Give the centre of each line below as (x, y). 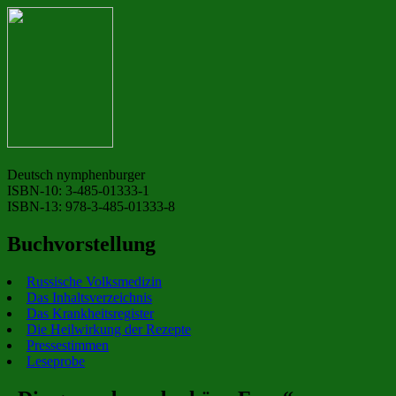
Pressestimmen (68, 345)
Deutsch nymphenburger (76, 175)
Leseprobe (56, 361)
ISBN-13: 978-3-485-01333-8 (91, 207)
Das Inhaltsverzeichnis (89, 297)
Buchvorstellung (81, 244)
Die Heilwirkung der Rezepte (109, 329)
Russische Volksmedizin (94, 281)
